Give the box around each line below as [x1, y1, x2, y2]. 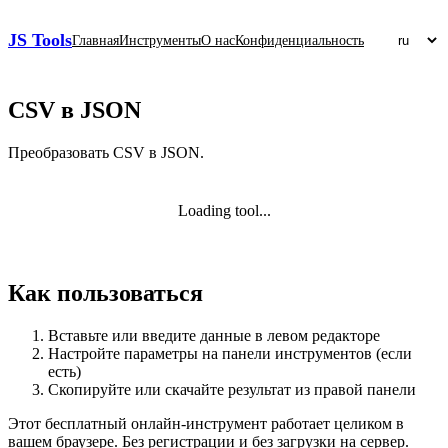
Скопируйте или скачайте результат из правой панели [48, 380, 416, 398]
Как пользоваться [8, 279, 203, 306]
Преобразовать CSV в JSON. [8, 143, 204, 161]
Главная [72, 32, 119, 48]
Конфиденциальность [235, 32, 364, 48]
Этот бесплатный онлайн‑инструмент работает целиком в [8, 414, 404, 432]
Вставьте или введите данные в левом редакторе [48, 326, 380, 344]
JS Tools [8, 30, 72, 50]
